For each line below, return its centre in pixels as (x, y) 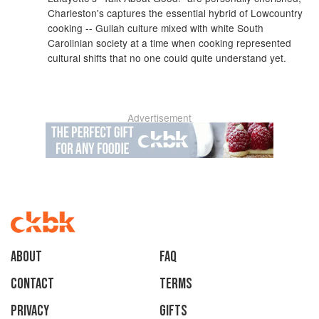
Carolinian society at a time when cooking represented (170, 43)
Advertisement (159, 117)
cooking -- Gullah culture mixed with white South (156, 28)
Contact (32, 284)
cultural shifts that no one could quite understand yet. (167, 58)
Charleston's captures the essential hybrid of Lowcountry (176, 13)
